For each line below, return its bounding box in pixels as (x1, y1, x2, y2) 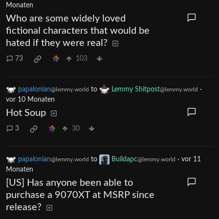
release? (6, 202, 42, 212)
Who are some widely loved (6, 13, 126, 23)
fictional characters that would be (6, 25, 150, 36)
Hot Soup (6, 108, 46, 118)
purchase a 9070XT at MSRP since (6, 190, 154, 200)
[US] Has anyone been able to (6, 178, 133, 188)
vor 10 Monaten (6, 96, 55, 103)
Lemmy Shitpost (111, 86, 160, 93)
